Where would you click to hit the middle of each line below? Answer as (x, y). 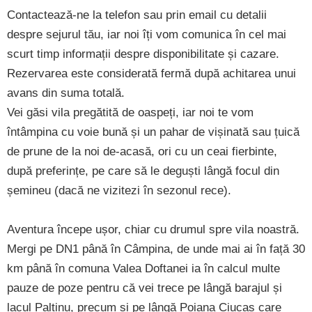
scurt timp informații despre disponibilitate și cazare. (143, 54)
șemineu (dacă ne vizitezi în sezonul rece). (119, 190)
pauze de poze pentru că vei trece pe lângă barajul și (145, 288)
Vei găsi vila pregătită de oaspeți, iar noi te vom (130, 112)
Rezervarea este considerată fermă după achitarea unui (151, 73)
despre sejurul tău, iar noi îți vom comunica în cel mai (147, 34)
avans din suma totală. (66, 93)
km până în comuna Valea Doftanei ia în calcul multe (143, 268)
